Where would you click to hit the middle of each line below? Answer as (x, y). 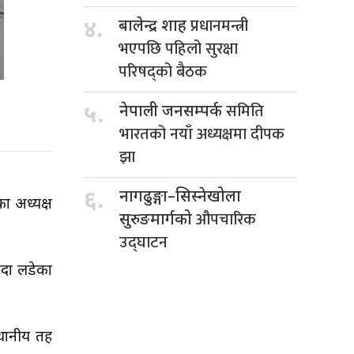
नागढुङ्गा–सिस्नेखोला (180, 197)
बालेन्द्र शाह (154, 26)
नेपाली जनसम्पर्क (173, 112)
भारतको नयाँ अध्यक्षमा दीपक (202, 134)
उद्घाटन (143, 242)
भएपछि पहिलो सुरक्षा (178, 49)
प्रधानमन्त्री (219, 26)
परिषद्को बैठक (163, 72)
